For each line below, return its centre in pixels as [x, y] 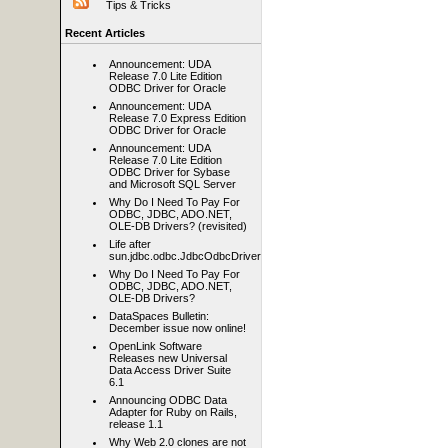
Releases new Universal [168, 358]
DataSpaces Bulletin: [159, 316]
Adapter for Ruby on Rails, [173, 412]
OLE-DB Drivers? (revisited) [178, 226]
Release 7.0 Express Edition [177, 118]
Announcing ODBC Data [168, 400]
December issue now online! [177, 328]
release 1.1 [136, 424]
